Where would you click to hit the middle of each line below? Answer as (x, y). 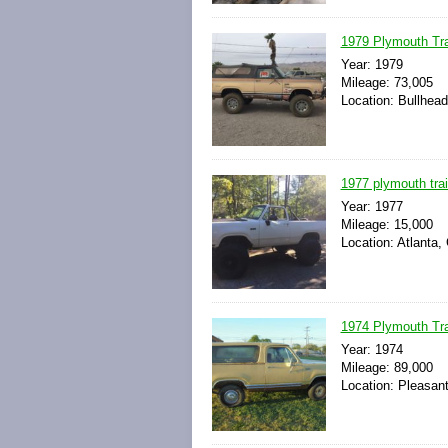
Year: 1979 (371, 65)
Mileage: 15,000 (386, 225)
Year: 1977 (371, 207)
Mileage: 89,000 (386, 367)
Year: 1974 (371, 349)
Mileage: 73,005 (386, 83)
